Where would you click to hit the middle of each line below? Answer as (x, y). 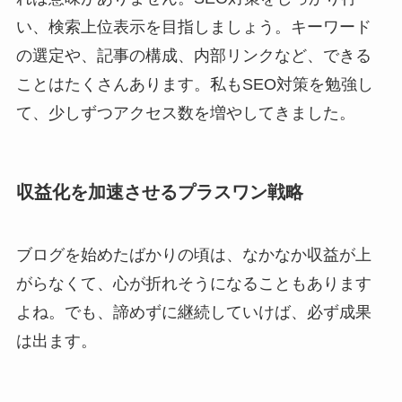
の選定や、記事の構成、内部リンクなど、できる (193, 56)
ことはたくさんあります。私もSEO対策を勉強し (194, 85)
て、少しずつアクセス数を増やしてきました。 (185, 114)
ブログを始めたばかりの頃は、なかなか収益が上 (193, 254)
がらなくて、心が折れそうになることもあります (193, 283)
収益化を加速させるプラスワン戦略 (159, 192)
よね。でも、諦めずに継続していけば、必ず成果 (193, 312)
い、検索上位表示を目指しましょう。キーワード (193, 27)
